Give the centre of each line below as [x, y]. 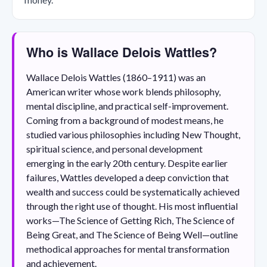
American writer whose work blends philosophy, [123, 91]
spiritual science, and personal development [114, 148]
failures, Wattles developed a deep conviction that [128, 177]
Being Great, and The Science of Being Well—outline [132, 234]
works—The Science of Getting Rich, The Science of [131, 220]
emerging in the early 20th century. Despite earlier [127, 163]
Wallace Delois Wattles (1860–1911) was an [116, 77]
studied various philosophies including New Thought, [133, 134]
